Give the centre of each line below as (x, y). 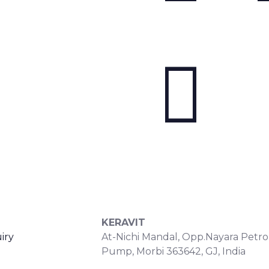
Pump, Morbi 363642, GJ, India (173, 251)
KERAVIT (123, 222)
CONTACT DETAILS (147, 184)
